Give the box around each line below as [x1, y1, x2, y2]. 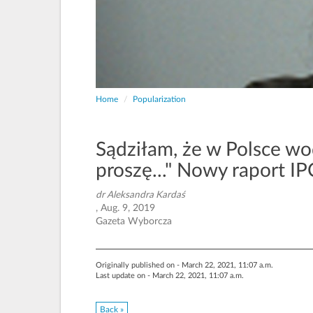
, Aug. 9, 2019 [96, 203, 155, 213]
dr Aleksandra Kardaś [96, 189, 185, 200]
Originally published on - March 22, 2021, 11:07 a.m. [96, 261, 273, 269]
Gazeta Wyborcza [96, 216, 172, 226]
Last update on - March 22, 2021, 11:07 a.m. [96, 271, 244, 279]
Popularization [133, 94, 186, 103]
